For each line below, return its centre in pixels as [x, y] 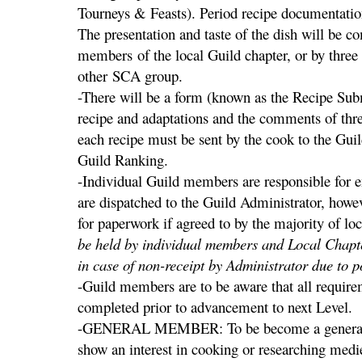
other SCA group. [130, 76]
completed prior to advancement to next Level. [215, 307]
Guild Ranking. [123, 160]
